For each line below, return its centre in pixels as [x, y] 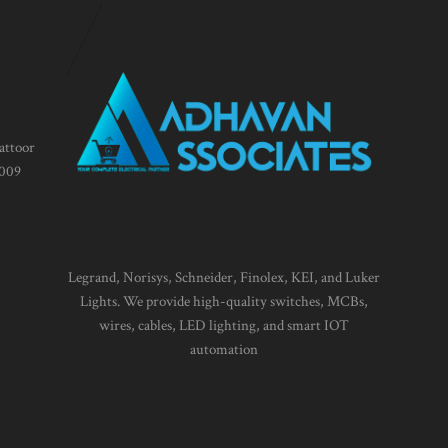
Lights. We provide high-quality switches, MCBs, [223, 302]
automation [223, 350]
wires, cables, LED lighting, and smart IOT [223, 326]
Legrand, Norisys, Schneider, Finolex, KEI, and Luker [223, 278]
